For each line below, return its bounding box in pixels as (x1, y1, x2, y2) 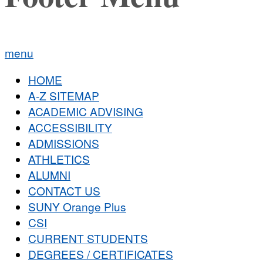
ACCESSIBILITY (28, 119, 112, 136)
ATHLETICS (28, 151, 90, 167)
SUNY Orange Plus (28, 198, 126, 215)
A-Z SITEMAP (28, 87, 99, 104)
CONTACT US (28, 183, 100, 199)
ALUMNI (28, 167, 70, 183)
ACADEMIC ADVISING (28, 103, 143, 120)
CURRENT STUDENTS (28, 230, 148, 247)
